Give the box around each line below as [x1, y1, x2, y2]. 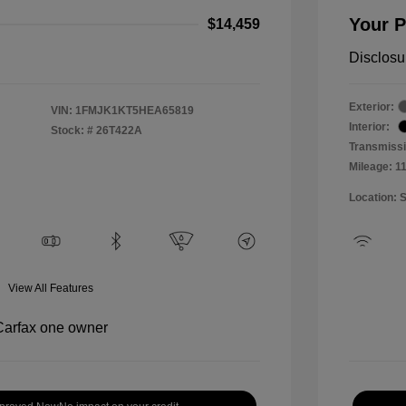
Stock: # [51, 123, 93, 137]
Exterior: [349, 100, 394, 113]
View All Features [8, 281, 93, 295]
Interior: [349, 120, 390, 133]
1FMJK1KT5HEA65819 [75, 103, 194, 117]
